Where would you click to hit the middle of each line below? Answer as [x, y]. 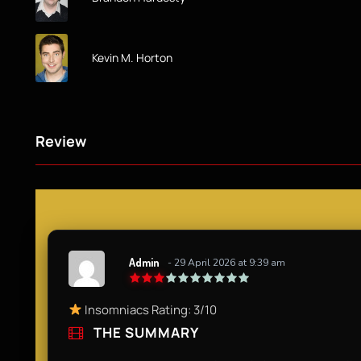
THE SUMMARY [145, 332]
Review [61, 141]
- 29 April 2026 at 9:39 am [226, 263]
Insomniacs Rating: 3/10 [150, 309]
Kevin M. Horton [132, 57]
